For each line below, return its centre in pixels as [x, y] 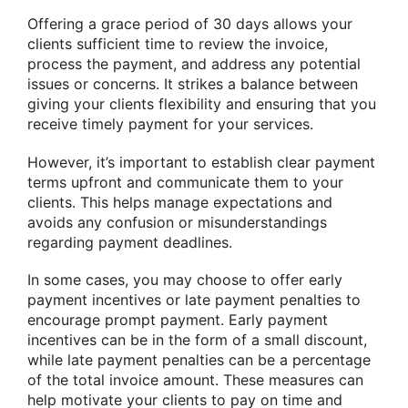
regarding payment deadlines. [130, 242]
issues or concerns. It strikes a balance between [193, 84]
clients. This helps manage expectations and [180, 202]
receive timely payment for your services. [170, 124]
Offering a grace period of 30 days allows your [190, 24]
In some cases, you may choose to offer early [185, 279]
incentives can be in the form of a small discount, [197, 339]
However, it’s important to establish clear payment [201, 162]
